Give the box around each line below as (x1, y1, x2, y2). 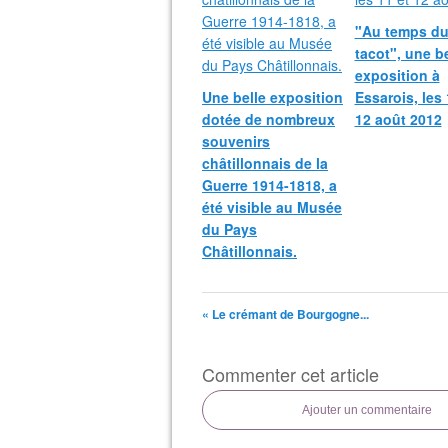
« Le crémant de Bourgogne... (202, 305, 369, 323)
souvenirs (202, 131, 270, 151)
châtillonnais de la (202, 153, 328, 173)
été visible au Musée (202, 197, 342, 217)
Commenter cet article (202, 361, 379, 387)
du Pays (202, 219, 257, 239)
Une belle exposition (202, 87, 343, 107)
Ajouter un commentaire (302, 403, 432, 417)
